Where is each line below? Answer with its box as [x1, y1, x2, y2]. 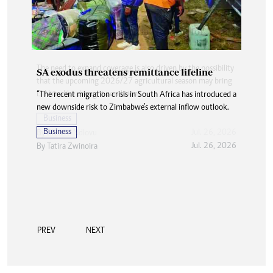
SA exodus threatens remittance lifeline [37, 66, 213, 78]
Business [43, 128, 71, 137]
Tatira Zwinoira [47, 143, 97, 152]
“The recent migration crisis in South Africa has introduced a [37, 91, 236, 100]
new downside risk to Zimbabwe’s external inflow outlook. [37, 104, 229, 113]
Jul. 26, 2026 [191, 141, 236, 151]
